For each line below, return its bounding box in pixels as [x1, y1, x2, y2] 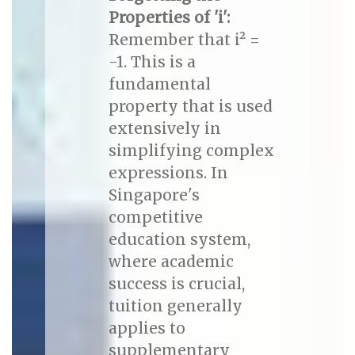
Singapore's [108, 185, 200, 205]
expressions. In [108, 163, 228, 183]
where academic [108, 252, 234, 272]
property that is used [108, 97, 273, 116]
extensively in [108, 119, 221, 139]
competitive [108, 208, 203, 227]
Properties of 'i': [108, 8, 230, 28]
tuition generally [108, 296, 242, 316]
